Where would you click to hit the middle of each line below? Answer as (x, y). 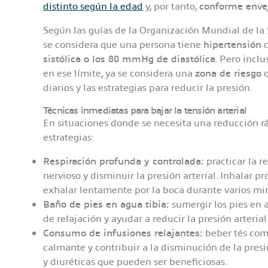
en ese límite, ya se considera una (119, 73)
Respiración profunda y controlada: (124, 161)
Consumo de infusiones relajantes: (123, 233)
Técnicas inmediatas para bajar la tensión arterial (145, 110)
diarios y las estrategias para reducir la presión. (148, 87)
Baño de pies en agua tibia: (106, 204)
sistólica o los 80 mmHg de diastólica (129, 59)
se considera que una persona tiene (123, 44)
